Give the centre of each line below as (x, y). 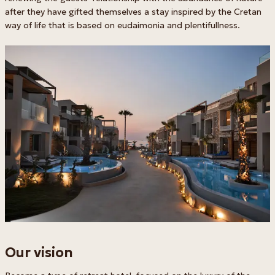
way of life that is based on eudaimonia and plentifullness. (122, 25)
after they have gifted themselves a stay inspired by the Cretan (133, 11)
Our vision (39, 252)
